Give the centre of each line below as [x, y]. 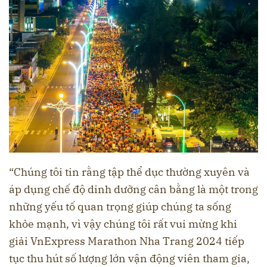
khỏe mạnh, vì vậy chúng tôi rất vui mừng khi [123, 224]
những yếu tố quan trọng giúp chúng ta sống [120, 207]
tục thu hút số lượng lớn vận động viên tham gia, [129, 259]
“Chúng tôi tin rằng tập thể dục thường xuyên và [129, 172]
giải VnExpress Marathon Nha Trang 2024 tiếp [127, 241]
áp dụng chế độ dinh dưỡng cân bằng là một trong [133, 190]
